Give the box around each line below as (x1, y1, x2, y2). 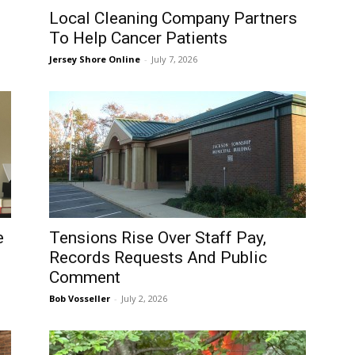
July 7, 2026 (151, 53, 197, 65)
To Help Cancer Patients (49, 29, 227, 48)
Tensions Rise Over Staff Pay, (49, 228, 266, 247)
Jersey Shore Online (49, 53, 140, 65)
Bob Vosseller (49, 292, 110, 304)
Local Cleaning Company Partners (49, 9, 297, 28)
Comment (49, 268, 120, 287)
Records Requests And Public (49, 248, 267, 267)
